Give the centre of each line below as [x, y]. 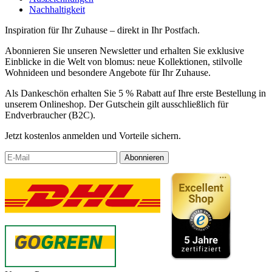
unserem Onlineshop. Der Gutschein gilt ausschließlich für [117, 104]
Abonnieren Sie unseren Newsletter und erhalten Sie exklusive [124, 50]
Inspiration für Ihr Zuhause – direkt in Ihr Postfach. [102, 30]
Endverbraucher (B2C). [50, 115]
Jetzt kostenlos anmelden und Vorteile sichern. [93, 135]
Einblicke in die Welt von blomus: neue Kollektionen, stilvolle [124, 61]
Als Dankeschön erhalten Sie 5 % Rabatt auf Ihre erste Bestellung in [135, 93]
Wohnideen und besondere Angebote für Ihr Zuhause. [108, 72]
